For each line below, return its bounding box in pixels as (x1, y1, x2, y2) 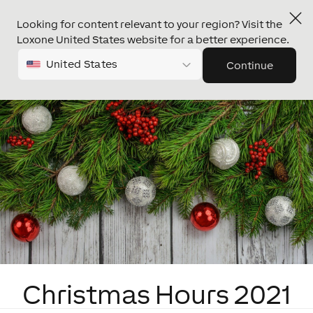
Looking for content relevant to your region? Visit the (17, 18, 282, 30)
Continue (226, 59, 273, 71)
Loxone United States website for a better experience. (17, 34, 289, 45)
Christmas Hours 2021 (22, 279, 291, 310)
